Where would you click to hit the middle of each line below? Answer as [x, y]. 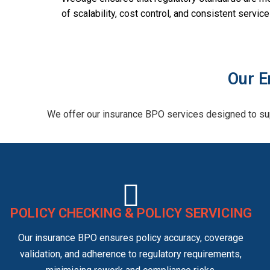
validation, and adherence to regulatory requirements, [131, 254]
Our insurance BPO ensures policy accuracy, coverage [131, 238]
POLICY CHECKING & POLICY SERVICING [131, 213]
